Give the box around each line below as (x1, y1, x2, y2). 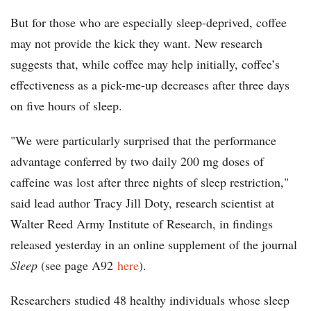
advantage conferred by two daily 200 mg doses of (10, 153, 264, 170)
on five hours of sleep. (10, 97, 122, 115)
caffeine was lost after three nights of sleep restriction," (10, 174, 289, 191)
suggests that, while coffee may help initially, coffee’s (10, 56, 280, 73)
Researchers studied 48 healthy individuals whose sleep (10, 292, 289, 309)
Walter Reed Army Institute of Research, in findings (10, 215, 273, 233)
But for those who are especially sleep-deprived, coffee (10, 14, 287, 31)
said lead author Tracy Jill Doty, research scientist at (10, 194, 274, 212)
